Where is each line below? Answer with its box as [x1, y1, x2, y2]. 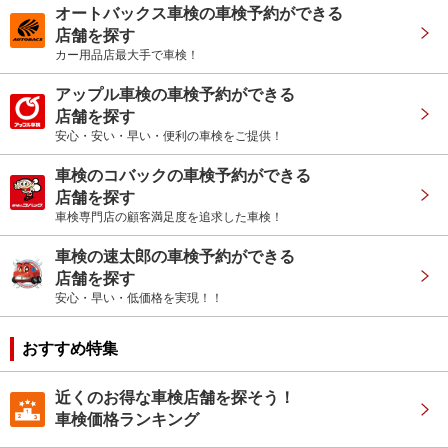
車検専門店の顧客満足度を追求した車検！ [55, 210, 283, 225]
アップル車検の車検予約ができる [55, 86, 295, 104]
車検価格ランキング [55, 411, 199, 429]
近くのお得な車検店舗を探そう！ [55, 389, 295, 407]
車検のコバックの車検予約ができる [55, 167, 311, 185]
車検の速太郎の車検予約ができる [55, 248, 295, 266]
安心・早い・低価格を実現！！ [55, 291, 223, 306]
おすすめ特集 [22, 340, 118, 358]
